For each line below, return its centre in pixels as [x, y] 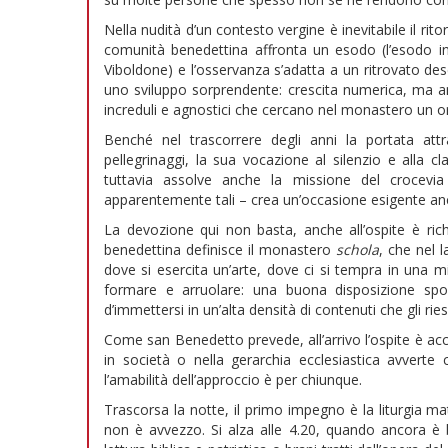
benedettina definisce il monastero [220, 250]
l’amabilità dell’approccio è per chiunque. [233, 380]
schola [358, 250]
